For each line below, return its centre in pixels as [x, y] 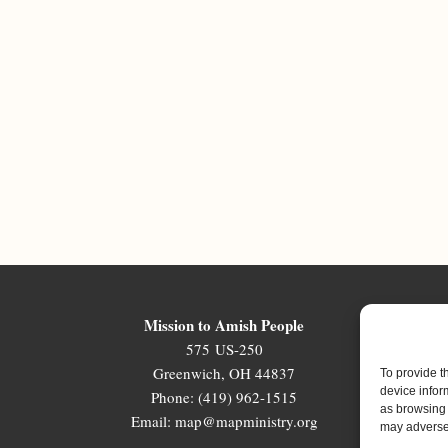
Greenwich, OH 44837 [224, 373]
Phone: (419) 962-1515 [224, 397]
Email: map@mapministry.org [224, 421]
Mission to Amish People [224, 325]
